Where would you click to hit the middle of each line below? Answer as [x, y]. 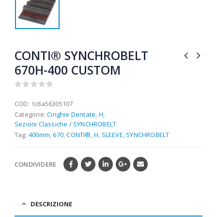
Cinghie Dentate [71, 114]
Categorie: [31, 114]
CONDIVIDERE [36, 164]
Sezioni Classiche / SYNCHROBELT [66, 124]
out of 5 [32, 93]
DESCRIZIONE [51, 204]
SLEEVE [112, 134]
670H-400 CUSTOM [68, 70]
